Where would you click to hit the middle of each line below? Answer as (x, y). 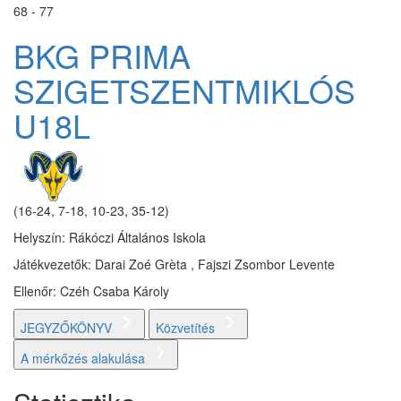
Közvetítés (187, 328)
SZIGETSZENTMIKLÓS (184, 90)
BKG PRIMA (102, 55)
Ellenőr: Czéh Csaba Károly (91, 291)
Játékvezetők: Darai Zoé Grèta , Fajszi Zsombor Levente (174, 264)
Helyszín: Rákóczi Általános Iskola (110, 238)
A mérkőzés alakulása (85, 358)
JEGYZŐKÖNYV (68, 328)
